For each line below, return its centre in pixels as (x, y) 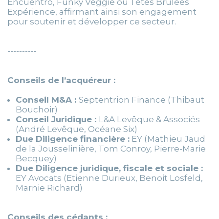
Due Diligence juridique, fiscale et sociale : (109, 168)
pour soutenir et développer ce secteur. (92, 22)
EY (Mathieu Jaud (167, 139)
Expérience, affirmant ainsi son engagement (102, 12)
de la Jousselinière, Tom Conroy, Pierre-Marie (111, 149)
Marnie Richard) (49, 188)
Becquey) (36, 159)
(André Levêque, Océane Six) (77, 129)
